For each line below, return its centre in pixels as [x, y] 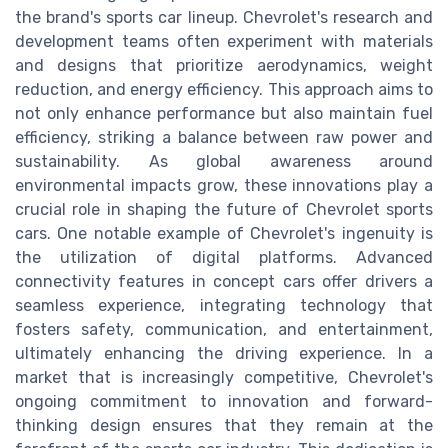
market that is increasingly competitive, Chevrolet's [224, 378]
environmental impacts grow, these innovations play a [224, 186]
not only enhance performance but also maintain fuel [224, 114]
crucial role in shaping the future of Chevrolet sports [224, 210]
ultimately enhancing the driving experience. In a [224, 354]
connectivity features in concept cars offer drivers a [224, 282]
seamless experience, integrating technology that [224, 306]
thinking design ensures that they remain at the [224, 426]
